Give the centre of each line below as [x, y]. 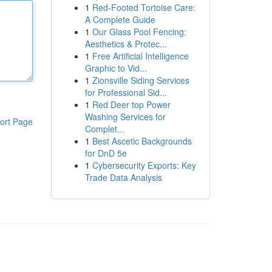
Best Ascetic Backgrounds [142, 141]
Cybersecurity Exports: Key [144, 165]
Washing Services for [125, 117]
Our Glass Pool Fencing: [139, 32]
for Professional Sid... [126, 92]
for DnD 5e [106, 153]
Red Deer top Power [131, 104]
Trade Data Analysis [123, 177]
